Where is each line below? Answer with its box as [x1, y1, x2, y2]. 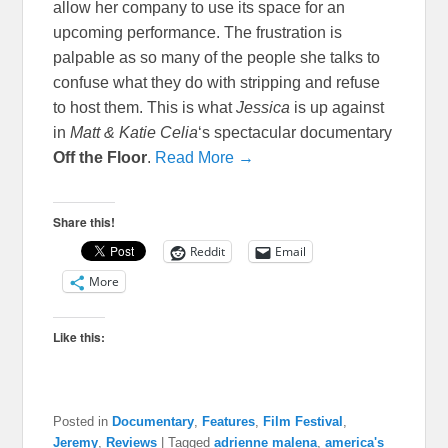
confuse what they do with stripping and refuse [53, 74, 381, 92]
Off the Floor [53, 149, 148, 167]
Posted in [53, 414, 109, 430]
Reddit [190, 243, 226, 261]
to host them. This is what [53, 99, 237, 117]
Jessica [236, 99, 295, 117]
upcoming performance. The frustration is [53, 24, 343, 42]
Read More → [155, 149, 255, 167]
